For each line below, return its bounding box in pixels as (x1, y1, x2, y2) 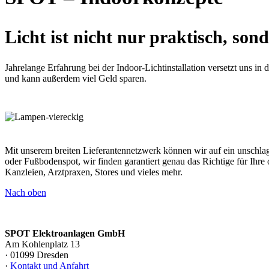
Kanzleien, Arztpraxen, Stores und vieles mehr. (5, 167, 183, 178)
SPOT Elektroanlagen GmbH (5, 228, 125, 239)
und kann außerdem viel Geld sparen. (5, 73, 147, 83)
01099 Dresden (8, 250, 68, 261)
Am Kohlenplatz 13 (5, 239, 80, 250)
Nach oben (5, 187, 46, 198)
